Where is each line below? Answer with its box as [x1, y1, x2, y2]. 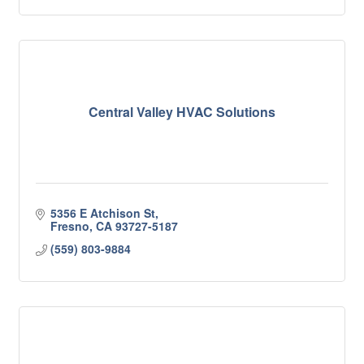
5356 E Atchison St [50, 205, 155, 221]
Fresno [50, 218, 89, 234]
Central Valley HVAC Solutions [89, 102, 275, 121]
